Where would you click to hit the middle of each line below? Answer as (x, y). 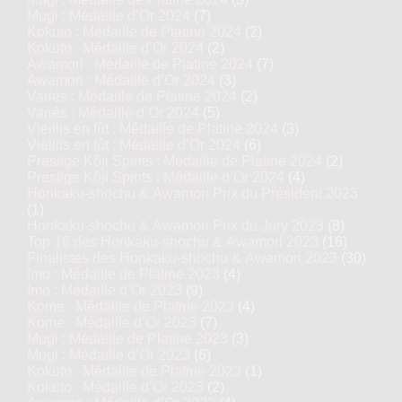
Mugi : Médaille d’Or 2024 (109, 16)
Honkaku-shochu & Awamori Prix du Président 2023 (192, 193)
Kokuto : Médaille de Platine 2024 (134, 32)
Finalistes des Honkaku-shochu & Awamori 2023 (182, 258)
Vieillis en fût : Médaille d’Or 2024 (134, 145)
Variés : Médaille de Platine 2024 (132, 96)
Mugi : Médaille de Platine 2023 (127, 339)
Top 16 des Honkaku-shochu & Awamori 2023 (173, 242)
